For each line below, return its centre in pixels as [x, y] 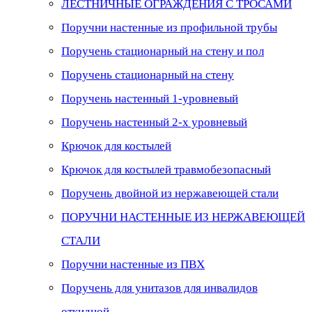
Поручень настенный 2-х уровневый [154, 122]
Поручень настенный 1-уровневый [150, 98]
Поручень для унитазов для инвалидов [159, 288]
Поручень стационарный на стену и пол [163, 51]
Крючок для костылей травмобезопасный [166, 169]
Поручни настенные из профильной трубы [169, 27]
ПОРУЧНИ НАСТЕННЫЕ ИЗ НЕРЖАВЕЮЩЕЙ [183, 217]
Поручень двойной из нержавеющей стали [170, 193]
